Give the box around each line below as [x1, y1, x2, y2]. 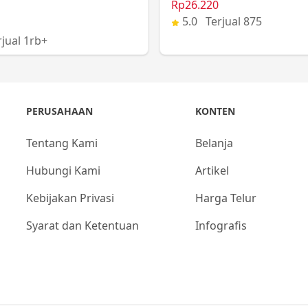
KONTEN [195, 104, 235, 118]
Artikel [195, 163, 229, 178]
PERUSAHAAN [26, 104, 93, 118]
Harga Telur [195, 190, 256, 206]
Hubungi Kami [26, 163, 100, 178]
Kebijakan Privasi [26, 190, 114, 206]
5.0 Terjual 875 [179, 14, 262, 29]
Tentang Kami [26, 135, 98, 151]
